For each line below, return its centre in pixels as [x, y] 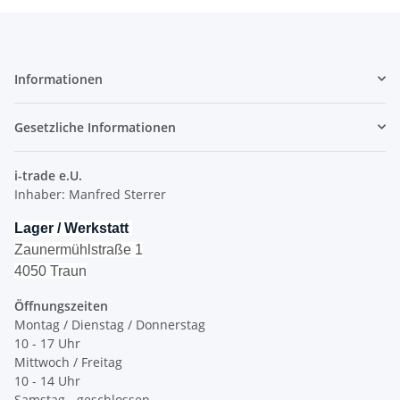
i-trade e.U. [48, 175]
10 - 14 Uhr [47, 380]
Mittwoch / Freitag [68, 362]
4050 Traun [50, 271]
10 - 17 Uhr [47, 343]
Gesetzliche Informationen [95, 127]
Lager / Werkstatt [73, 228]
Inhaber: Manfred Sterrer [90, 194]
